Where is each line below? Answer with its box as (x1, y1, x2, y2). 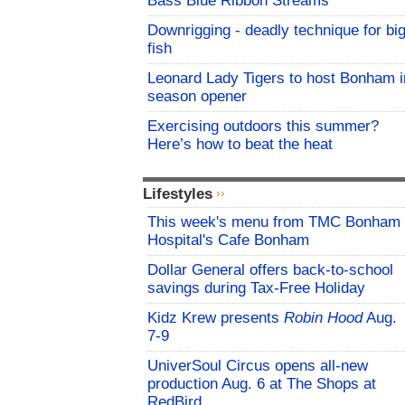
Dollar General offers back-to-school (147, 261, 393, 279)
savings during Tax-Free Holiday (147, 279, 365, 297)
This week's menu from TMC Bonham (147, 213, 400, 231)
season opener (147, 88, 247, 106)
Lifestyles (143, 185, 212, 203)
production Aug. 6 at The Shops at (147, 375, 376, 393)
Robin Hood (284, 309, 363, 327)
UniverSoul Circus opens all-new (147, 357, 368, 375)
